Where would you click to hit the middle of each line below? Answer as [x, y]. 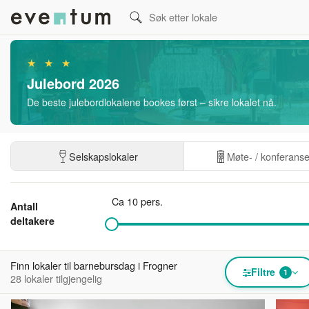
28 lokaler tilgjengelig [56, 278]
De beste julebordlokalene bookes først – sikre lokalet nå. [152, 102]
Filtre [263, 272]
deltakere [32, 221]
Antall [24, 206]
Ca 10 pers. [137, 201]
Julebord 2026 [73, 83]
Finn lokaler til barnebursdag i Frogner [94, 265]
